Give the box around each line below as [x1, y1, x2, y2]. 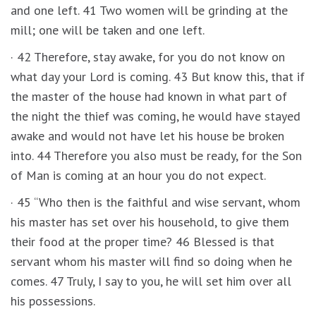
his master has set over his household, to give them [11, 213, 289, 230]
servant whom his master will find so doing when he [11, 253, 292, 269]
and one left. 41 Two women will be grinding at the [11, 1, 288, 18]
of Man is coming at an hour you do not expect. [11, 166, 266, 183]
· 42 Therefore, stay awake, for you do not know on [11, 48, 285, 65]
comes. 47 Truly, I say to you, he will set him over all [11, 272, 291, 289]
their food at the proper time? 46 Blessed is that [11, 233, 274, 250]
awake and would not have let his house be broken [11, 127, 284, 144]
